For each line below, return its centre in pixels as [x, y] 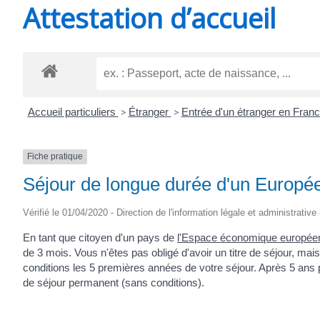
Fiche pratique [55, 157]
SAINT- [97, 37]
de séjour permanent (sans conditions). [114, 282]
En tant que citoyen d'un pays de [100, 237]
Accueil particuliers [73, 112]
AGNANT [100, 83]
